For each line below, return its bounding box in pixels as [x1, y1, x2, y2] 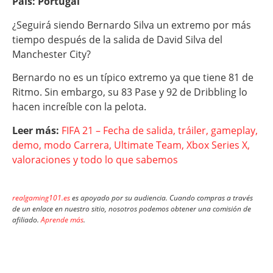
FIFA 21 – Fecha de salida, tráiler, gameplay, [62, 123, 258, 137]
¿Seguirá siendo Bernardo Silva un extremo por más [12, 18, 251, 32]
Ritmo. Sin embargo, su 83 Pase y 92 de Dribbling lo [12, 85, 247, 99]
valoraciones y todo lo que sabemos [12, 152, 178, 166]
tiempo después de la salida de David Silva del [12, 32, 222, 46]
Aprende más [41, 214, 83, 225]
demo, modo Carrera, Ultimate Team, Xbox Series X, [12, 138, 250, 152]
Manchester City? [12, 47, 91, 61]
